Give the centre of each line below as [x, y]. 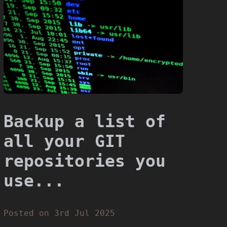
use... [34, 180]
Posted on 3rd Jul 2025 [60, 213]
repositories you [85, 161]
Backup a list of [85, 121]
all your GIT [65, 141]
